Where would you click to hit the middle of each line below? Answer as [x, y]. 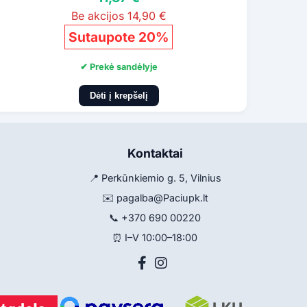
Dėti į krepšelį [119, 96]
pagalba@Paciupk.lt [162, 198]
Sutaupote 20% [119, 37]
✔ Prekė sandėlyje [119, 67]
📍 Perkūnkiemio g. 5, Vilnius [155, 178]
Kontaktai [155, 153]
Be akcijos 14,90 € [119, 16]
